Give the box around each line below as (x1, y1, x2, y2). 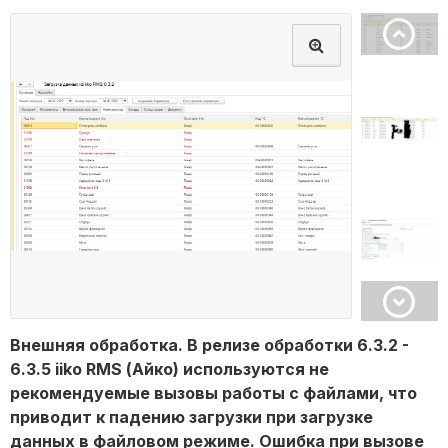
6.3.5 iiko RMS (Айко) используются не (10, 359, 329, 380)
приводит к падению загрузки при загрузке (10, 407, 373, 428)
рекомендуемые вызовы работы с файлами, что (10, 383, 417, 404)
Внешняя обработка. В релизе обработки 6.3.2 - (10, 335, 409, 356)
